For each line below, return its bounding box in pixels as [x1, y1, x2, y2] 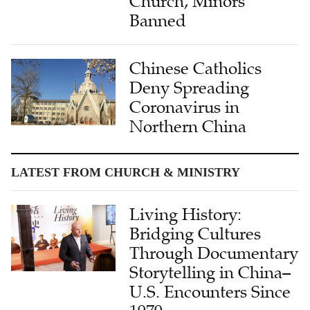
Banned [129, 10, 187, 31]
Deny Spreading [129, 77, 250, 98]
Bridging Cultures [129, 223, 262, 244]
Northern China [129, 116, 247, 137]
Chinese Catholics [129, 57, 262, 79]
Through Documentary [129, 242, 299, 264]
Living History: [129, 203, 242, 225]
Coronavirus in [129, 96, 240, 118]
